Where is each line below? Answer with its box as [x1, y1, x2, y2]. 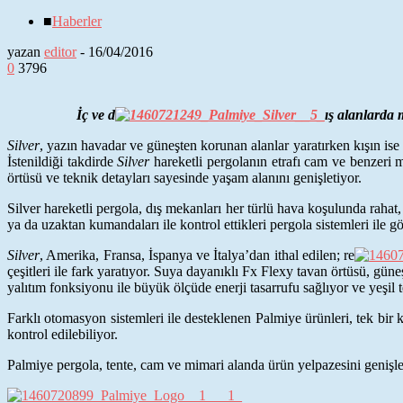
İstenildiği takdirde [7, 153, 118, 169]
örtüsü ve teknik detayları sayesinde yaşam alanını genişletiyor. [7, 169, 362, 185]
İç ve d [76, 106, 115, 122]
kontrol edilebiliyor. [7, 326, 118, 342]
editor [44, 43, 76, 59]
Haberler [52, 13, 102, 29]
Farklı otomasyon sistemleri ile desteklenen [7, 309, 255, 326]
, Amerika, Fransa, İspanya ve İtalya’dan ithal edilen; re [40, 246, 355, 263]
